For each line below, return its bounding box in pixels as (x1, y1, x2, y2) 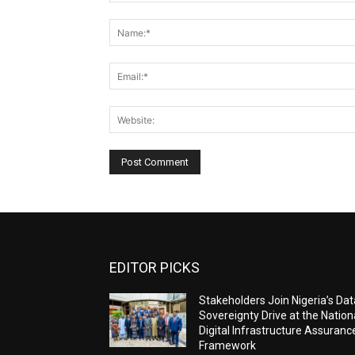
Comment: (109, 3, 162, 17)
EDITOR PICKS (109, 259, 200, 277)
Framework (199, 339, 257, 353)
